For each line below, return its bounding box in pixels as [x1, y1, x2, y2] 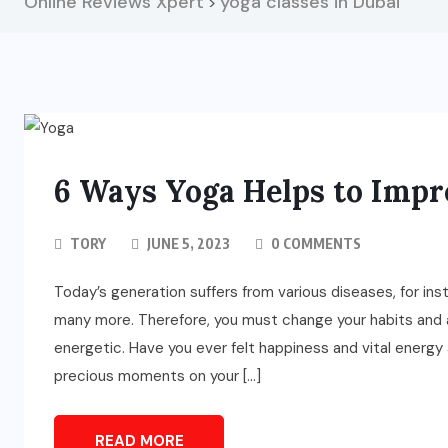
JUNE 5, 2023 [144, 235, 230, 253]
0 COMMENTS [268, 235, 361, 253]
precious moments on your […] [54, 366, 261, 387]
